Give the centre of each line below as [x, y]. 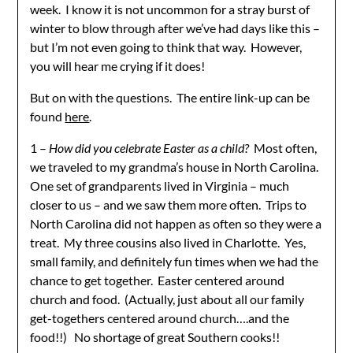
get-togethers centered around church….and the [160, 318]
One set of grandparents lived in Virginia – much [160, 185]
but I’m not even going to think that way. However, [166, 46]
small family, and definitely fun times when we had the [175, 261]
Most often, [283, 147]
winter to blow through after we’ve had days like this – [175, 28]
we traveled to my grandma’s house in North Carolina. [176, 166]
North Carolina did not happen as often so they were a [176, 223]
